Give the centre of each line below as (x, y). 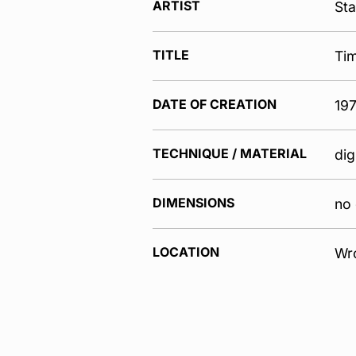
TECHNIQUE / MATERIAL (230, 154)
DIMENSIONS (193, 203)
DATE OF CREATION (215, 104)
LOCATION (186, 252)
